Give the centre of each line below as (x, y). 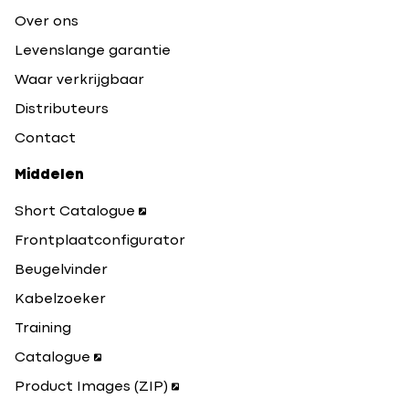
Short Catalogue (75, 212)
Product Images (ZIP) (91, 388)
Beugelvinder (61, 271)
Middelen (49, 176)
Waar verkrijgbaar (79, 81)
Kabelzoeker (60, 300)
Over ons (47, 22)
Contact (45, 139)
